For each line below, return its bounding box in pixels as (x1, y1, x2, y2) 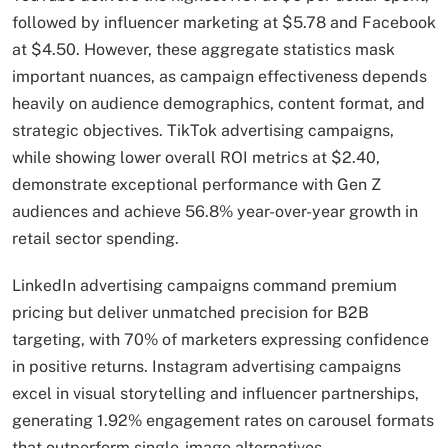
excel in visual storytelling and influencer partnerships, (12, 384, 419, 404)
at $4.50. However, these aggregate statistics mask (12, 40, 395, 60)
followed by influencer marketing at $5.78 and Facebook (12, 13, 436, 33)
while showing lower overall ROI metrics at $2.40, (12, 148, 380, 168)
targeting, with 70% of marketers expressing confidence (12, 330, 429, 350)
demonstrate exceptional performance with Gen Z (12, 175, 381, 195)
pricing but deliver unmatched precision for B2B (12, 303, 369, 323)
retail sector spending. (12, 229, 179, 249)
